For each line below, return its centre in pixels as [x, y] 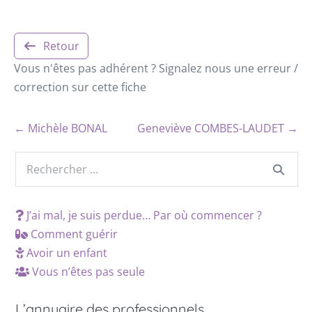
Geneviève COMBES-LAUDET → [218, 128]
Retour [61, 46]
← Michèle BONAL [61, 128]
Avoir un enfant [65, 252]
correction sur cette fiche [80, 87]
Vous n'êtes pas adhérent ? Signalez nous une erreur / [156, 68]
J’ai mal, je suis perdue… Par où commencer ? [143, 215]
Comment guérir [73, 234]
